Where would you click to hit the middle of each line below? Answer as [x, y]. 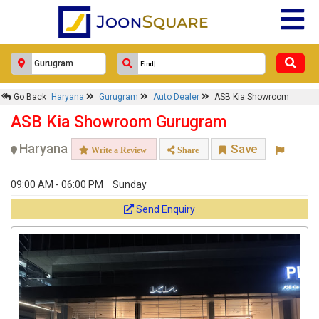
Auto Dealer [177, 97]
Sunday [130, 184]
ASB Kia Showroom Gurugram [119, 122]
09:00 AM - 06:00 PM [57, 184]
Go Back [29, 97]
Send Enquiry [166, 209]
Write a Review [118, 150]
